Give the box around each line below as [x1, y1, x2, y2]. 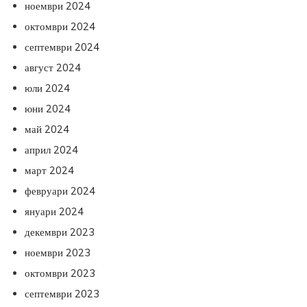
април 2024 [25, 143, 78, 156]
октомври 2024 [25, 20, 95, 33]
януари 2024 [25, 205, 84, 218]
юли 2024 [25, 82, 70, 95]
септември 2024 [25, 40, 99, 53]
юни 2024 [25, 102, 71, 115]
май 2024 [25, 123, 69, 136]
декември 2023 [25, 225, 95, 238]
